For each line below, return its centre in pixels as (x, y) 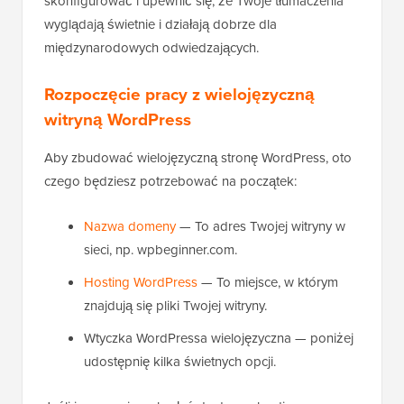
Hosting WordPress (141, 282)
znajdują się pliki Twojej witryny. (175, 306)
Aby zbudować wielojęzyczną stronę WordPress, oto (198, 158)
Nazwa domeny (130, 226)
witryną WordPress (118, 119)
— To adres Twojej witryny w (261, 226)
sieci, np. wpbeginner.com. (161, 250)
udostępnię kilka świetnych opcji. (180, 362)
